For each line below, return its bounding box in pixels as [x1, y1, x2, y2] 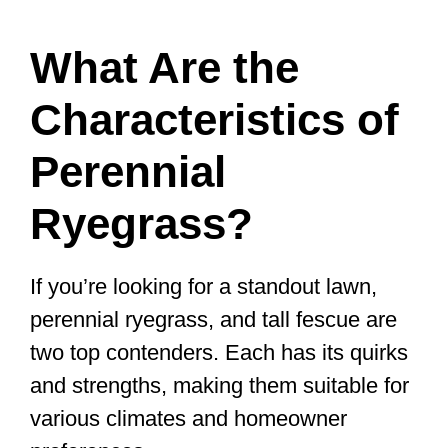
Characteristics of [30, 95, 399, 145]
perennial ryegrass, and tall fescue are [30, 307, 397, 333]
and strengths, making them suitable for [30, 373, 409, 399]
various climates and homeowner [30, 406, 347, 432]
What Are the [30, 43, 299, 93]
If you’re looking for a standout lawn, [30, 274, 377, 300]
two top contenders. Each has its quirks [30, 340, 408, 366]
